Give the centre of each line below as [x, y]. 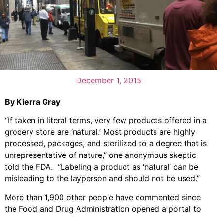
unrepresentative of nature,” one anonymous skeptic [101, 155]
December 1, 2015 [108, 80]
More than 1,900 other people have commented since [103, 197]
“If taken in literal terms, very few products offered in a [106, 120]
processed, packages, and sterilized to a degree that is [106, 144]
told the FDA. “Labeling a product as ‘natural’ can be [101, 167]
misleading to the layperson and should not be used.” [102, 178]
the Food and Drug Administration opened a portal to [103, 209]
